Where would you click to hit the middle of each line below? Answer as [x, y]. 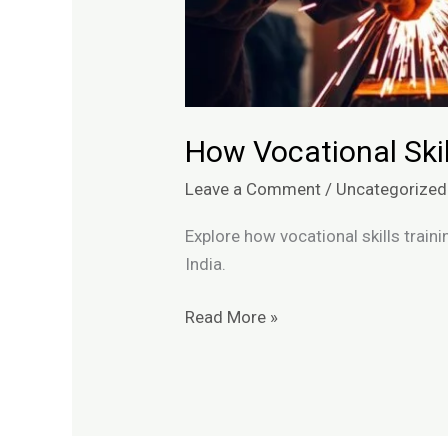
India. [206, 263]
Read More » [232, 317]
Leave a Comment [253, 189]
